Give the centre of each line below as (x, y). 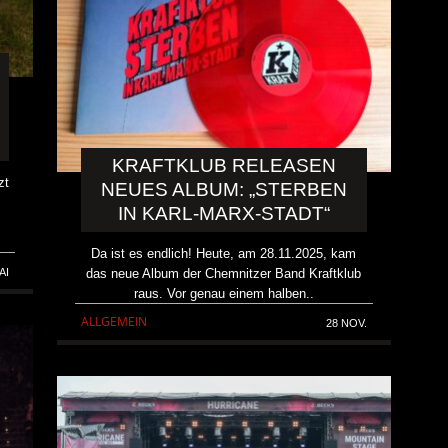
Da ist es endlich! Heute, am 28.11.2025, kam (224, 253)
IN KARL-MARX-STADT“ (223, 213)
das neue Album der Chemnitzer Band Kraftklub (224, 273)
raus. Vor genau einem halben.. (223, 293)
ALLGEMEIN (114, 321)
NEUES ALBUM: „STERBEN (223, 189)
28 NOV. (346, 322)
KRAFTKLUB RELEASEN (223, 165)
